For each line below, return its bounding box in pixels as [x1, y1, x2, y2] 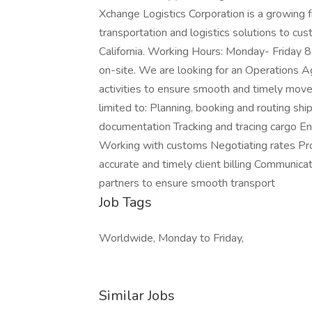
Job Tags [99, 193, 152, 212]
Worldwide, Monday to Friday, [99, 231, 244, 246]
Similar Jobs [99, 286, 175, 305]
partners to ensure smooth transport [99, 175, 275, 191]
